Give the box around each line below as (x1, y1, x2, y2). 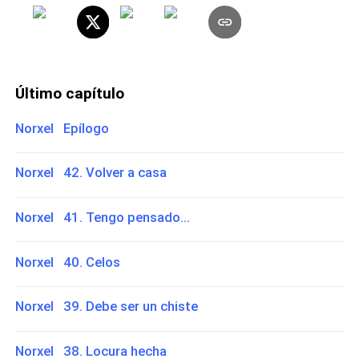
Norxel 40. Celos (15, 253, 121, 270)
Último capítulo (15, 84, 125, 103)
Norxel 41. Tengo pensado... (15, 209, 191, 226)
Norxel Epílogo (15, 119, 110, 136)
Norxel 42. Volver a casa (15, 164, 167, 181)
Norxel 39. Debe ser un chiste (15, 298, 199, 315)
